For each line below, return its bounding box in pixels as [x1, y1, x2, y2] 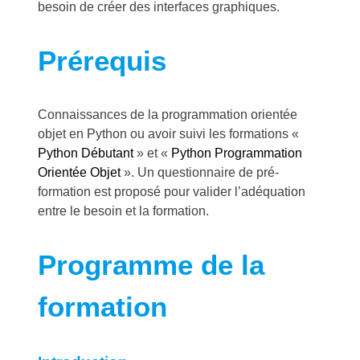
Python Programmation [171, 145, 302, 160]
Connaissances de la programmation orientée [38, 107, 297, 121]
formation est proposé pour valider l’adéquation [38, 184, 305, 198]
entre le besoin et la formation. [38, 203, 209, 218]
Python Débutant [38, 145, 133, 160]
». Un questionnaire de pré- [121, 165, 279, 179]
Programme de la [38, 249, 264, 281]
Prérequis [38, 44, 166, 76]
